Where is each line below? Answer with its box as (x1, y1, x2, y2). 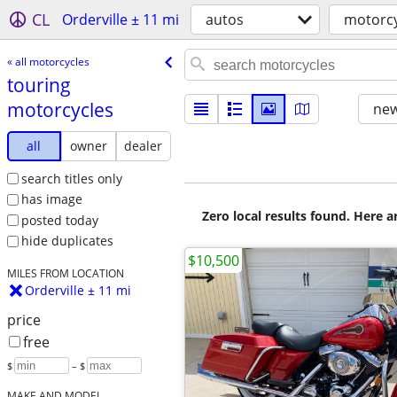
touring (6, 72, 71, 97)
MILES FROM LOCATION (6, 266, 124, 281)
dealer (124, 136, 163, 154)
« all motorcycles (6, 53, 90, 69)
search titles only (20, 169, 122, 187)
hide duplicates (20, 232, 113, 250)
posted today (20, 211, 98, 229)
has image (20, 191, 82, 208)
